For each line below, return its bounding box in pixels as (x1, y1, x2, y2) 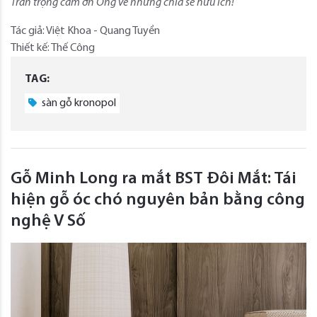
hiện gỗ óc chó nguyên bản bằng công (11, 191, 305, 209)
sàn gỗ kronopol (40, 97, 116, 109)
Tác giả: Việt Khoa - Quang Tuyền (11, 25, 160, 37)
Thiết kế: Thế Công (11, 42, 95, 54)
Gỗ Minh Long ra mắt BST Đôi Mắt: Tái (11, 170, 296, 188)
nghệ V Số (11, 212, 86, 230)
